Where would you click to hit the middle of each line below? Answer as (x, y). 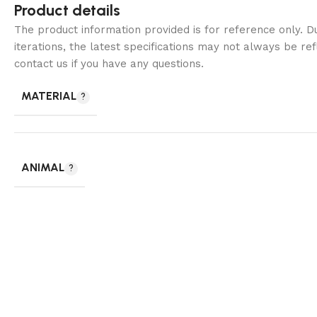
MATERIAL (49, 96)
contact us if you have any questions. (109, 64)
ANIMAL (43, 168)
